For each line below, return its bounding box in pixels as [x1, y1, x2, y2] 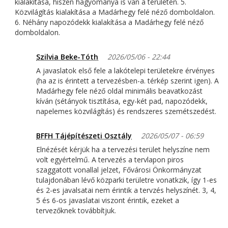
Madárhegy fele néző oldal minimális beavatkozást [36, 86, 203, 96]
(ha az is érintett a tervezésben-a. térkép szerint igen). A [36, 76, 219, 86]
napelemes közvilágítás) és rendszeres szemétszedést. [36, 106, 216, 117]
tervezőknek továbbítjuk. [36, 206, 116, 216]
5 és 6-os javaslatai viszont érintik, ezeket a [36, 195, 179, 206]
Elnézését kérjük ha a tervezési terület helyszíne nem [36, 145, 210, 155]
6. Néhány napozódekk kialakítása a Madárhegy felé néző [15, 17, 204, 27]
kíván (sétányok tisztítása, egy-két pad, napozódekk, [36, 96, 208, 106]
